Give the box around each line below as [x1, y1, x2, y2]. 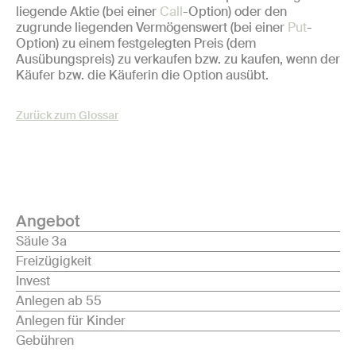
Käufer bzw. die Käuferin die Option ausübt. [16, 67, 269, 83]
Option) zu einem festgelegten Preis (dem [16, 35, 256, 52]
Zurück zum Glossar [16, 108, 118, 122]
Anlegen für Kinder [16, 312, 126, 329]
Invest [16, 273, 50, 289]
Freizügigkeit [16, 253, 91, 269]
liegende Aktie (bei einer [16, 3, 160, 20]
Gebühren [16, 332, 74, 349]
